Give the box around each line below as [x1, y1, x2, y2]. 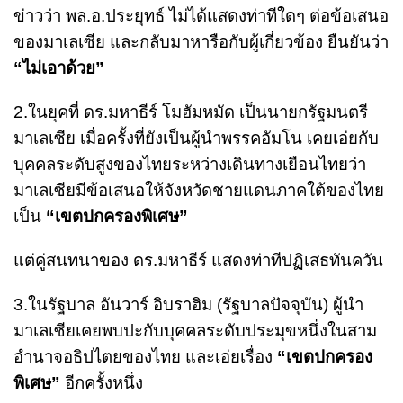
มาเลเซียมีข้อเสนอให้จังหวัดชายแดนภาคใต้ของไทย [13, 180, 384, 200]
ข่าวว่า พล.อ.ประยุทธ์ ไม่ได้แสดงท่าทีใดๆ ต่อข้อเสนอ [13, 5, 389, 25]
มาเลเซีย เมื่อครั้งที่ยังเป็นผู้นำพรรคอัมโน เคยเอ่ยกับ [13, 128, 379, 148]
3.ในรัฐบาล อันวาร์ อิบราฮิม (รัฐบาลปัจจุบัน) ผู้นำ [13, 294, 363, 314]
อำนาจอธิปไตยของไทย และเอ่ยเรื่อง [13, 346, 277, 366]
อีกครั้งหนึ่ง [60, 372, 143, 392]
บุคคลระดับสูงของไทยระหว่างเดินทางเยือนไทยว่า [13, 154, 366, 174]
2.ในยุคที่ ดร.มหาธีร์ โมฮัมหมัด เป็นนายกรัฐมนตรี [13, 102, 368, 121]
